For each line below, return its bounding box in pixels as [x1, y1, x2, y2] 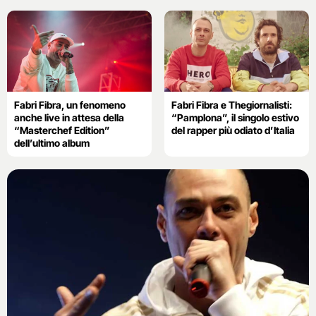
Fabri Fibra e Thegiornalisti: [171, 98, 292, 111]
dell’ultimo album [14, 136, 90, 149]
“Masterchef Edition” [14, 123, 110, 136]
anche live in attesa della [14, 111, 124, 123]
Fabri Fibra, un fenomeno [14, 98, 126, 111]
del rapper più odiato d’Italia [171, 123, 295, 136]
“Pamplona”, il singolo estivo [171, 111, 299, 123]
